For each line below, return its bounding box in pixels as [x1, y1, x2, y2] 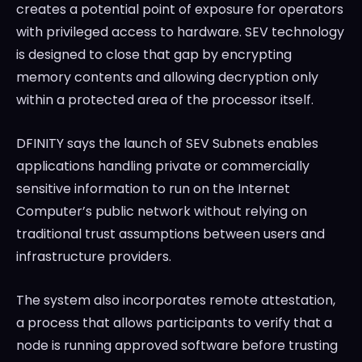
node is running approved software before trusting [16, 336, 338, 356]
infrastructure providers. [16, 247, 171, 267]
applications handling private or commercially [16, 157, 309, 176]
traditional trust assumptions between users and [16, 225, 325, 244]
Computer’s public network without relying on [16, 202, 307, 221]
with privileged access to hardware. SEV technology [16, 23, 344, 42]
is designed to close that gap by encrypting [16, 45, 292, 65]
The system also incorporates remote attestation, [16, 291, 335, 310]
